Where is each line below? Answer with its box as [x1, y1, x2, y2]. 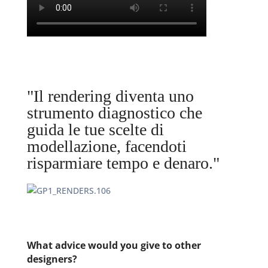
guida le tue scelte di [26, 120, 164, 139]
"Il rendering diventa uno [26, 87, 194, 105]
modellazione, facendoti [26, 137, 187, 156]
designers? [26, 252, 80, 266]
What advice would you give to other [26, 239, 201, 252]
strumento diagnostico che [26, 103, 202, 122]
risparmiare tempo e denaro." [26, 154, 220, 172]
